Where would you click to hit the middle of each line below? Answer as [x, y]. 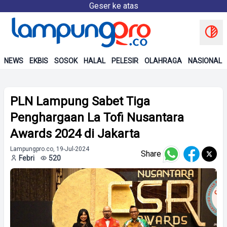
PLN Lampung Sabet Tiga [80, 101]
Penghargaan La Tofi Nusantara [97, 118]
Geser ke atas [113, 6]
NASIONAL [205, 61]
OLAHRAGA [163, 61]
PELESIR [125, 61]
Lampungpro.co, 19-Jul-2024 [50, 149]
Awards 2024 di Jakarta [75, 134]
